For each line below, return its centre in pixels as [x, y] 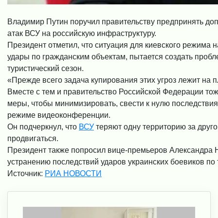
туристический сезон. [45, 68]
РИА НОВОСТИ [73, 173]
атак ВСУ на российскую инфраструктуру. [82, 33]
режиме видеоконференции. [59, 115]
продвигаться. [33, 138]
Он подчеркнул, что [43, 127]
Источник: [26, 173]
